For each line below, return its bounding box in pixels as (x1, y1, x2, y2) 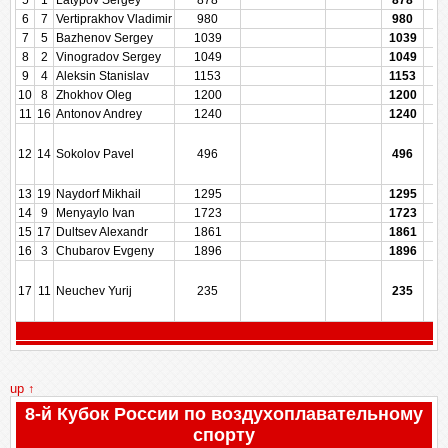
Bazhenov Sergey (56, 31, 153, 45)
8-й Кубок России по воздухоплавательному (25, 404, 423, 424)
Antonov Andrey (56, 107, 142, 121)
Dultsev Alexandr (56, 225, 148, 239)
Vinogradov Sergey (56, 50, 161, 64)
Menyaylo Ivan (56, 206, 135, 220)
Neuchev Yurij (56, 284, 132, 298)
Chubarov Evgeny (56, 244, 154, 258)
